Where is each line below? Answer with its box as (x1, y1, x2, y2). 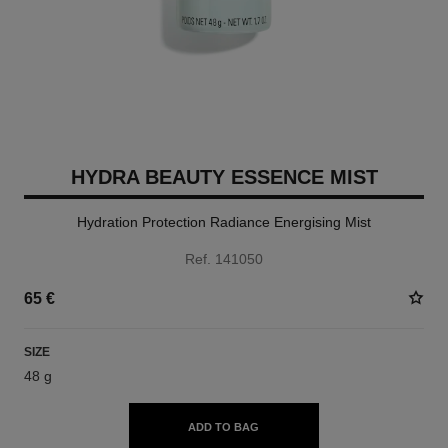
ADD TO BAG (188, 421, 260, 433)
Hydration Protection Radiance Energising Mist (77, 214, 371, 230)
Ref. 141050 (185, 251, 263, 267)
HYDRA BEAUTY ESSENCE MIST (70, 166, 378, 188)
